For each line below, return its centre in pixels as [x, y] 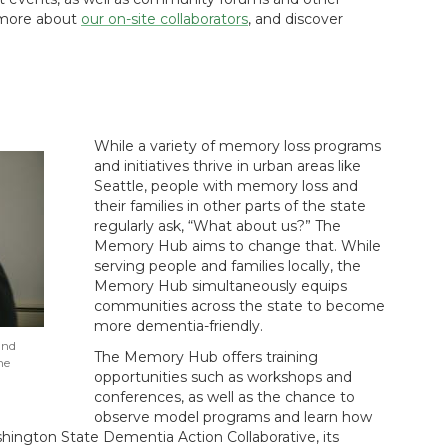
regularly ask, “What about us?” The [217, 226]
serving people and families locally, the [227, 266]
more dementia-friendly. [180, 326]
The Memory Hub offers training [206, 357]
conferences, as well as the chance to [224, 397]
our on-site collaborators [164, 19]
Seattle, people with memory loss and [226, 186]
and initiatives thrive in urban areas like [227, 166]
